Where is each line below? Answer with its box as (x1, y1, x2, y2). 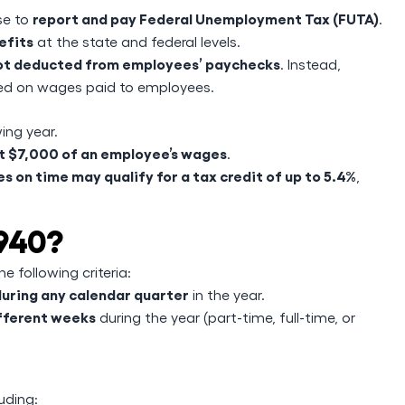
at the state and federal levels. (33, 33, 240, 50)
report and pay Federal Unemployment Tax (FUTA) (33, 9, 379, 27)
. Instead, (280, 55, 341, 72)
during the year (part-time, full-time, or (96, 308, 355, 325)
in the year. (189, 286, 265, 303)
